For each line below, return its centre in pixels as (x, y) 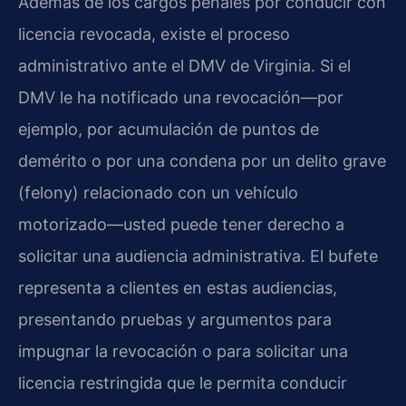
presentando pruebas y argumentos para (175, 320)
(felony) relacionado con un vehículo (158, 193)
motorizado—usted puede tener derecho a (181, 225)
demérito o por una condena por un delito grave (202, 161)
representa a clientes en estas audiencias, (178, 288)
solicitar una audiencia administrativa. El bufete (198, 256)
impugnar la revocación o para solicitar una (183, 352)
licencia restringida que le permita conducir (183, 383)
